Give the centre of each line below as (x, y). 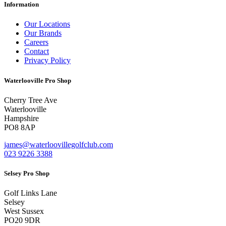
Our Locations (47, 24)
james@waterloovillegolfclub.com (59, 144)
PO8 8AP (20, 127)
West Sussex (24, 211)
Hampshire (21, 118)
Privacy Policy (47, 61)
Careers (36, 42)
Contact (37, 51)
